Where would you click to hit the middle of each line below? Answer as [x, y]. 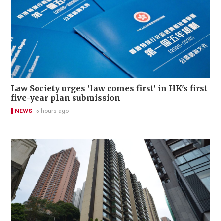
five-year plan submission [66, 97]
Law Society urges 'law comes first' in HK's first [109, 88]
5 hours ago [52, 111]
